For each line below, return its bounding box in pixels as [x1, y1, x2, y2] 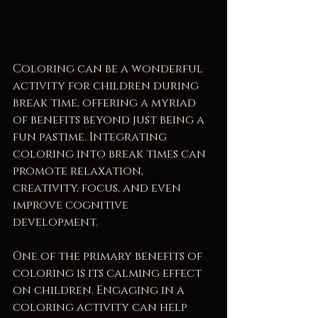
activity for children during [13, 78, 202, 94]
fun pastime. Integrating [13, 129, 170, 146]
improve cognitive [13, 197, 131, 214]
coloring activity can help [13, 300, 190, 316]
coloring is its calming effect [13, 265, 204, 282]
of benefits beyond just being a [13, 112, 207, 128]
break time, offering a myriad [13, 95, 199, 111]
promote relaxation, [13, 163, 146, 180]
